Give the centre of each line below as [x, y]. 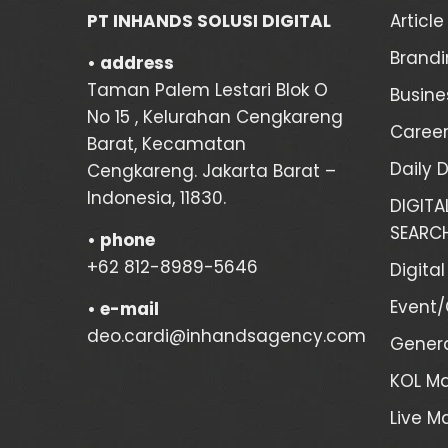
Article [416, 20]
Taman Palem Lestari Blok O [207, 89]
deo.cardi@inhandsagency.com [226, 335]
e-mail [129, 308]
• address [130, 62]
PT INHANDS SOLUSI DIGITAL [209, 20]
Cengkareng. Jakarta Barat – [211, 170]
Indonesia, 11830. [156, 197]
